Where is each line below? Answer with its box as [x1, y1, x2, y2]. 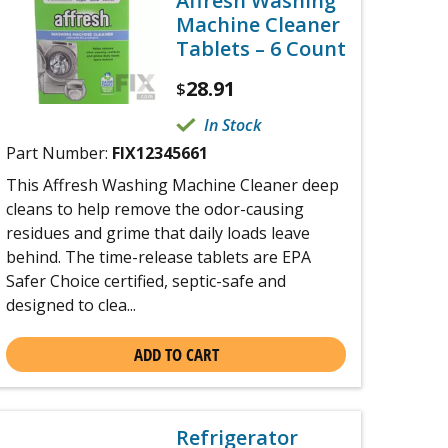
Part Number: [6, 142, 112, 164]
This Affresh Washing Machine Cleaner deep [6, 174, 339, 196]
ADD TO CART [133, 343, 219, 366]
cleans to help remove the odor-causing [6, 198, 304, 220]
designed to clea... [6, 294, 136, 316]
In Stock [204, 114, 261, 136]
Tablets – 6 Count [176, 35, 346, 62]
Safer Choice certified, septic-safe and [6, 270, 286, 292]
